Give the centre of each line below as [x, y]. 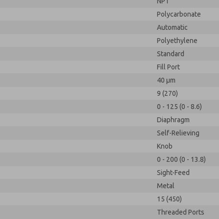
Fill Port [168, 67]
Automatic [172, 27]
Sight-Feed [173, 173]
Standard [171, 54]
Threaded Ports [181, 212]
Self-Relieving [178, 133]
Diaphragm [173, 120]
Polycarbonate [179, 14]
